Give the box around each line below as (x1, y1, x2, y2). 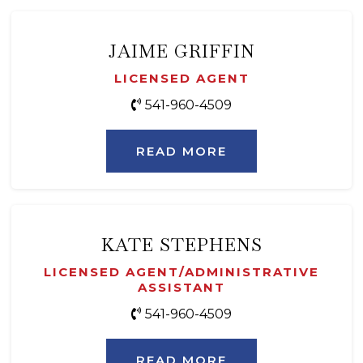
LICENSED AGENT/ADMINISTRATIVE (44, 264, 319, 280)
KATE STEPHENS (100, 233, 263, 257)
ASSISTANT (138, 280, 225, 296)
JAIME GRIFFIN (108, 40, 255, 63)
